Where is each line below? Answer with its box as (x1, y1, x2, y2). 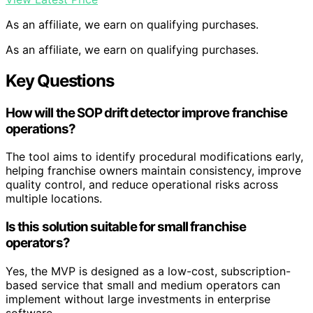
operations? (6, 120, 75, 137)
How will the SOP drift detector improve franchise (6, 104, 288, 121)
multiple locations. (6, 191, 102, 206)
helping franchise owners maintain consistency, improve (6, 163, 301, 178)
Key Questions (6, 70, 114, 91)
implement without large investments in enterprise (6, 291, 270, 306)
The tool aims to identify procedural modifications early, (6, 150, 303, 164)
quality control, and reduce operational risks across (6, 177, 278, 192)
